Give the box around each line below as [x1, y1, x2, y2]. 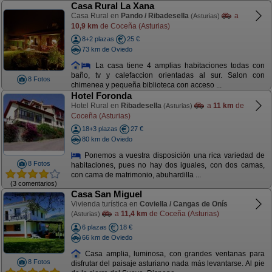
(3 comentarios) [10, 179, 57, 187]
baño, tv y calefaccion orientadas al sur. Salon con [70, 71, 265, 80]
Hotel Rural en [70, 101, 121, 110]
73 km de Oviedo [81, 45, 132, 53]
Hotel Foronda [70, 90, 132, 101]
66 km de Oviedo [81, 233, 132, 241]
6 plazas [81, 223, 107, 231]
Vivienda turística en [70, 200, 140, 208]
